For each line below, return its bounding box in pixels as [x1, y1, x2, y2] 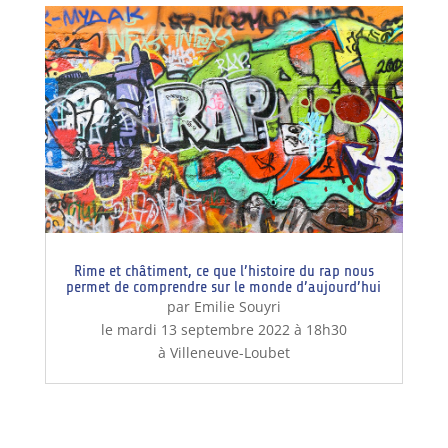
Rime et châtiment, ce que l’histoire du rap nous [73, 262, 374, 281]
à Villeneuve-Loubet [157, 343, 290, 363]
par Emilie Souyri [166, 297, 281, 317]
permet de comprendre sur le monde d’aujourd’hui [66, 278, 382, 297]
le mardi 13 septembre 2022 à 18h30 [100, 320, 347, 340]
